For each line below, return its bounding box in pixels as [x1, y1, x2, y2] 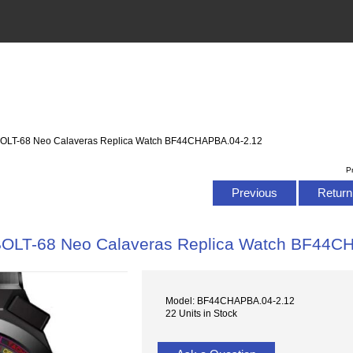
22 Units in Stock [165, 308, 238, 319]
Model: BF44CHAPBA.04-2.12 [165, 295, 295, 307]
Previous [228, 185, 281, 199]
